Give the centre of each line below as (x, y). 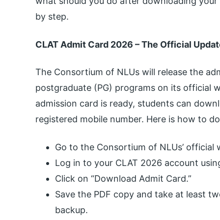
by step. (52, 16)
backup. (71, 210)
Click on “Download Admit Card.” (123, 179)
